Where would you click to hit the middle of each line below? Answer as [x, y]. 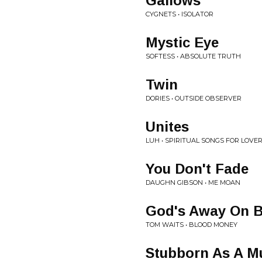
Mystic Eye [182, 42]
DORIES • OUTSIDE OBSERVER [194, 98]
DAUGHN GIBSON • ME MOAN [193, 182]
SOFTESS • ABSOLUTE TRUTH [193, 56]
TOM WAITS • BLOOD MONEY [192, 225]
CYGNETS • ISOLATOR [180, 14]
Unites [167, 127]
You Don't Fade [197, 169]
